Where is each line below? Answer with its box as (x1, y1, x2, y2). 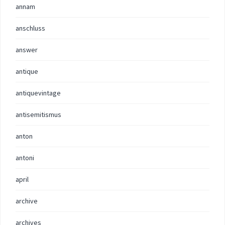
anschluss (16, 24, 45, 33)
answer (16, 45, 38, 54)
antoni (16, 153, 34, 162)
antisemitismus (16, 110, 61, 119)
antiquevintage (16, 88, 61, 97)
